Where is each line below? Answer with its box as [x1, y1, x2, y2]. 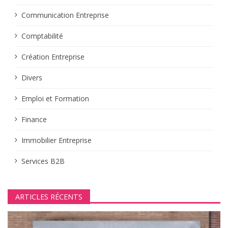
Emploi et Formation [21, 94, 89, 104]
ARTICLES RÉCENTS [15, 191, 82, 202]
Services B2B [21, 156, 65, 166]
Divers [21, 73, 42, 83]
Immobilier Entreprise [21, 135, 92, 146]
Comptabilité [21, 31, 63, 41]
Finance [21, 115, 47, 125]
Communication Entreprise [21, 10, 109, 20]
